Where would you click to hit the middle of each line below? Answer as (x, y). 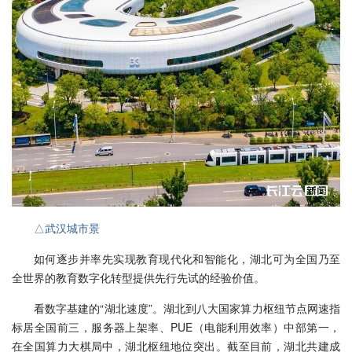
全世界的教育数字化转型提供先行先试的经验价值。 (138, 277)
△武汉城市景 (67, 227)
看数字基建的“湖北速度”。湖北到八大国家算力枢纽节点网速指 (187, 308)
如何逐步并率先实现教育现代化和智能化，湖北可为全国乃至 (187, 258)
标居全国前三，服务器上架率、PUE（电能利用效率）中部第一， (176, 326)
